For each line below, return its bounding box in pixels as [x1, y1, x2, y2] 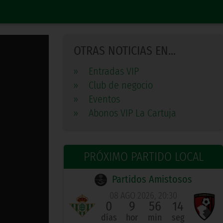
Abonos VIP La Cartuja [89, 107, 176, 119]
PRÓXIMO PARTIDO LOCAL [83, 150, 204, 164]
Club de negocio [89, 79, 153, 92]
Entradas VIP [89, 65, 139, 78]
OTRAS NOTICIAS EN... [74, 44, 176, 58]
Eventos [89, 93, 120, 106]
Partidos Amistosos [112, 173, 192, 186]
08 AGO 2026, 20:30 [110, 190, 177, 202]
